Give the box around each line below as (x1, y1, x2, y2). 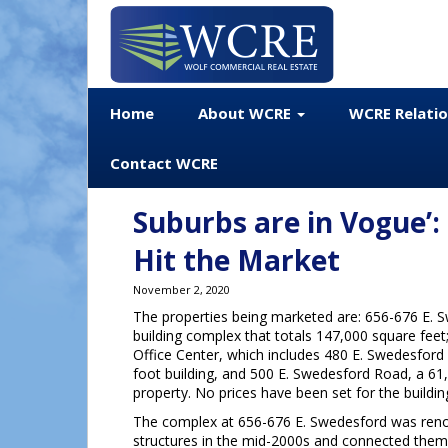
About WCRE (198, 103, 295, 123)
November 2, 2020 (133, 282, 230, 297)
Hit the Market (133, 241, 340, 279)
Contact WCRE (110, 153, 218, 173)
